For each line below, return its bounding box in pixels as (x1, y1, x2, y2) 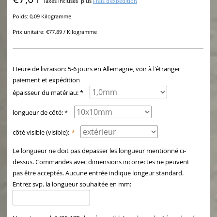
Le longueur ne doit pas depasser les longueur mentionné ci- (13, 146, 186, 155)
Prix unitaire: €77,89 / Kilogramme (13, 29, 97, 36)
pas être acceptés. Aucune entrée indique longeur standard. (13, 169, 184, 178)
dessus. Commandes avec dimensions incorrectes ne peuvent (13, 157, 189, 167)
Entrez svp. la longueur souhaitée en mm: (13, 180, 131, 189)
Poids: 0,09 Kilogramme (13, 13, 71, 20)
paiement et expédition (13, 76, 80, 85)
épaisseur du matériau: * (13, 88, 83, 97)
